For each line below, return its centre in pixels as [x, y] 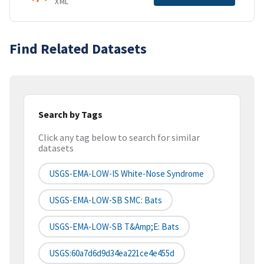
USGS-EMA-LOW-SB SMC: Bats [105, 200]
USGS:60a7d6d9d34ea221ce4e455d [112, 253]
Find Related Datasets [78, 48]
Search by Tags [70, 114]
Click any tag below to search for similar [119, 138]
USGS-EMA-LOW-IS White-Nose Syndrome [126, 174]
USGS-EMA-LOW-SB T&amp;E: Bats [114, 227]
